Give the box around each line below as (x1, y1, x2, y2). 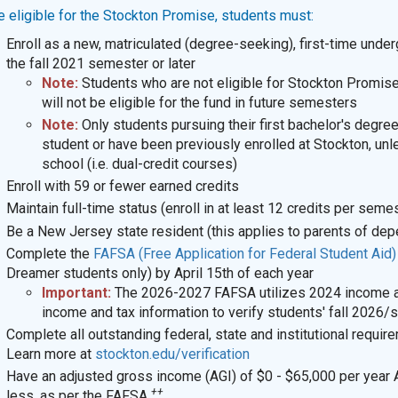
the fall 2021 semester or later (5, 54, 195, 72)
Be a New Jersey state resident (5, 222, 203, 240)
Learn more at (5, 345, 95, 362)
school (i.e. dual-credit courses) (41, 155, 237, 172)
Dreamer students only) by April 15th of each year (5, 264, 314, 282)
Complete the (5, 244, 93, 262)
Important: (41, 283, 111, 301)
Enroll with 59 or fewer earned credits (5, 178, 239, 195)
